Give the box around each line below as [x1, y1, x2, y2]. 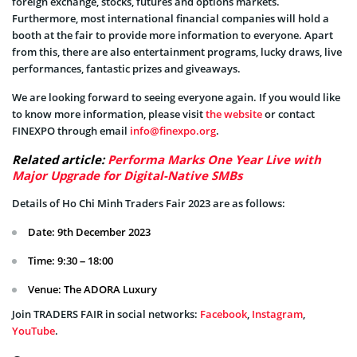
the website [206, 107, 262, 122]
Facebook [200, 307, 247, 322]
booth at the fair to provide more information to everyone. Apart [12, 28, 333, 43]
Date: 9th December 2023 [28, 225, 151, 240]
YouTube [12, 324, 55, 339]
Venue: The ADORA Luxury [28, 282, 157, 297]
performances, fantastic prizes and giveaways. [12, 61, 241, 76]
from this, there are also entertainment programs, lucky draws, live [12, 45, 342, 60]
